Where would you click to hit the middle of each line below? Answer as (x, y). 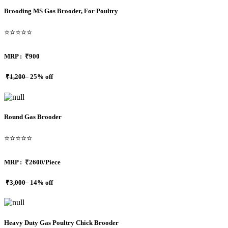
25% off (41, 77)
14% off (41, 183)
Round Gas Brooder (33, 117)
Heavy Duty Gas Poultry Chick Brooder (62, 222)
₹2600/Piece (43, 162)
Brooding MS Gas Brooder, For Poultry (61, 11)
